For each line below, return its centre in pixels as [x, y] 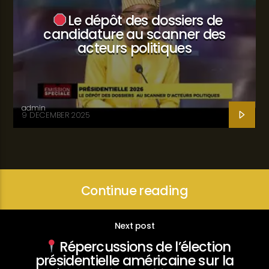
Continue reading [134, 191]
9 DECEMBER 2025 [56, 115]
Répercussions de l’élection [145, 247]
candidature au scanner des [134, 34]
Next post [134, 225]
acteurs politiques [134, 48]
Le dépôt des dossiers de [145, 20]
